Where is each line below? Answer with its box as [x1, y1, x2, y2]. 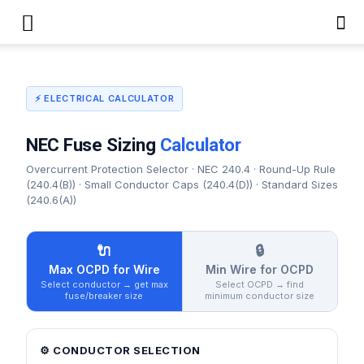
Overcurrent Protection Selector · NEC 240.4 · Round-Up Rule [26, 162, 336, 175]
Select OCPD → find [215, 279, 305, 290]
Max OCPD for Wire [48, 262, 160, 276]
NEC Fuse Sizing [26, 134, 160, 155]
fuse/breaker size [65, 290, 144, 301]
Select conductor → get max [40, 279, 168, 290]
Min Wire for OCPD [206, 262, 314, 276]
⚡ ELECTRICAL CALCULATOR [35, 93, 175, 104]
